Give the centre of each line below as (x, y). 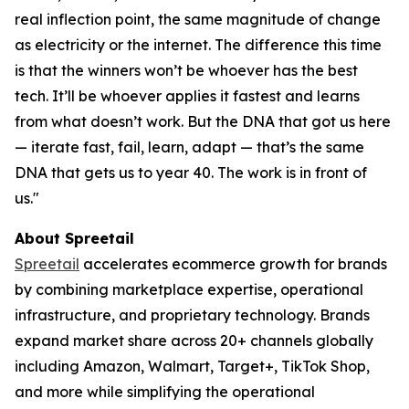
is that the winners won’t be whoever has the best (186, 70)
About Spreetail (74, 238)
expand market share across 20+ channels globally (194, 341)
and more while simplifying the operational (165, 392)
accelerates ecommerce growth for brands (233, 264)
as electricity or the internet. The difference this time (198, 45)
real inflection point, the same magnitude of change (198, 19)
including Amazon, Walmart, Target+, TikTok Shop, (192, 366)
